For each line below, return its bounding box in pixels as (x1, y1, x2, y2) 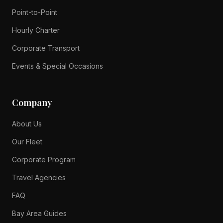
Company (12, 97, 52, 109)
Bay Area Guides (12, 209, 67, 218)
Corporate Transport (12, 44, 80, 52)
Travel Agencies (12, 173, 66, 182)
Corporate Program (12, 155, 76, 164)
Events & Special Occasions (12, 62, 103, 70)
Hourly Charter (12, 26, 60, 34)
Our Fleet (12, 137, 42, 146)
